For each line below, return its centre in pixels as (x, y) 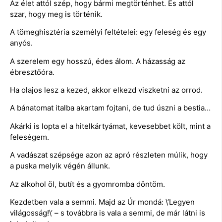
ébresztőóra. (32, 72)
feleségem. (29, 137)
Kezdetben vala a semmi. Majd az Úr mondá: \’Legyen (102, 202)
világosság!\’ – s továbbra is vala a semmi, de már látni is (108, 213)
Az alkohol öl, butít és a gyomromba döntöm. (87, 184)
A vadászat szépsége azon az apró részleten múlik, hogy (109, 155)
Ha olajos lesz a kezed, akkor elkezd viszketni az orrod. (106, 90)
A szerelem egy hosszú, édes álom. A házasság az (98, 61)
